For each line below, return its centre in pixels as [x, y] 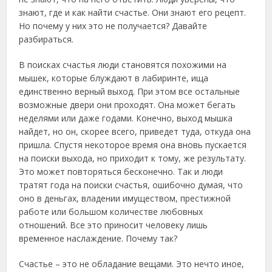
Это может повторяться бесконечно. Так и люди [121, 172]
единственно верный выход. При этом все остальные [130, 91]
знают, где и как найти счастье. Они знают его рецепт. [133, 12]
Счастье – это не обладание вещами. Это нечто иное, [132, 264]
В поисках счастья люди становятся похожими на [123, 65]
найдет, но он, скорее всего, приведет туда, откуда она [135, 131]
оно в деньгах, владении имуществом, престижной [125, 198]
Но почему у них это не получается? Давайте [113, 26]
